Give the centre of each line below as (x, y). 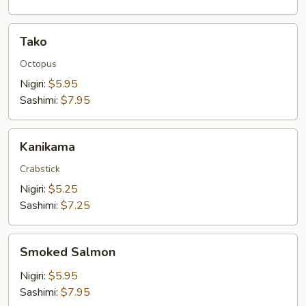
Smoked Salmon (68, 252)
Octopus (38, 64)
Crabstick (40, 169)
